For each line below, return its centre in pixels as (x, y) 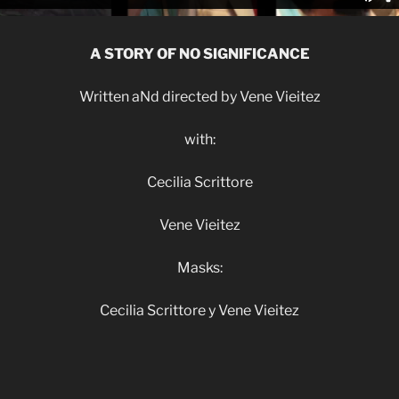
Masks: (199, 268)
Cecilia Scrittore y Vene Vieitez (199, 311)
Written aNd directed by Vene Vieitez (199, 97)
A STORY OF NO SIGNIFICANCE (199, 54)
